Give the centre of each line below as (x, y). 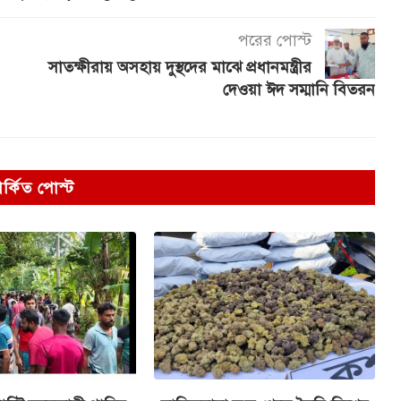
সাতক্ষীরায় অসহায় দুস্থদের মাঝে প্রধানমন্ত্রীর (180, 68)
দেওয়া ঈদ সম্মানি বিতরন (299, 90)
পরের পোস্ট (274, 41)
